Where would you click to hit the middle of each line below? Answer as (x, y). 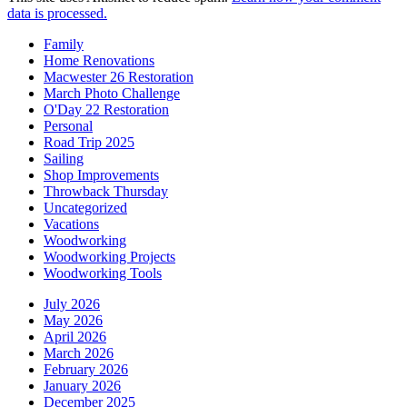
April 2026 (75, 337)
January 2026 (82, 386)
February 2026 (86, 370)
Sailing (64, 159)
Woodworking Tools (103, 273)
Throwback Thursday (106, 192)
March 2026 (79, 353)
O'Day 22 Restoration (106, 110)
